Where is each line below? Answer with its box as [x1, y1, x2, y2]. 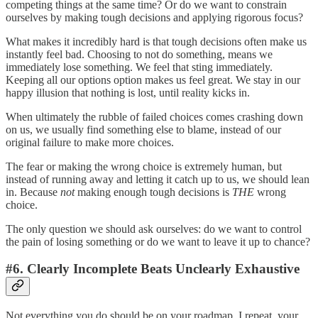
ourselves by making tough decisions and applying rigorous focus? [6, 11, 303, 23]
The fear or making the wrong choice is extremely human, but [6, 160, 282, 172]
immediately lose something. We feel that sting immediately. [6, 60, 273, 73]
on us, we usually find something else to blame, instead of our [6, 123, 281, 136]
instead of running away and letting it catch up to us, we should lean [6, 172, 309, 185]
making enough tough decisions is [75, 185, 232, 198]
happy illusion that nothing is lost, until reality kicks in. [6, 86, 250, 99]
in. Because [6, 185, 60, 198]
